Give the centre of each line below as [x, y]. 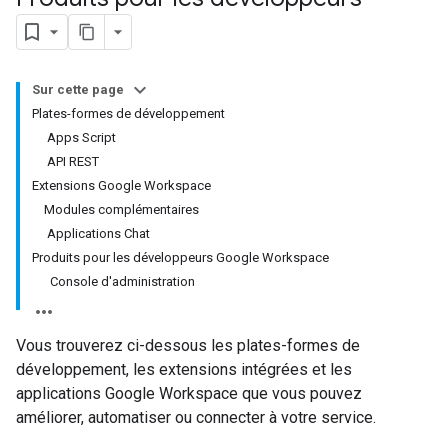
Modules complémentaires [121, 209]
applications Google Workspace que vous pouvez [189, 393]
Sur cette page [78, 89]
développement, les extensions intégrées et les [184, 369]
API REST [71, 161]
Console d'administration [119, 281]
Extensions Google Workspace [121, 185]
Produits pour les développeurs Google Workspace [180, 257]
